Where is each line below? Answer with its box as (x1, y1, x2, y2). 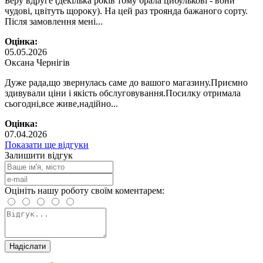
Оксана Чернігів (5, 57, 70, 68)
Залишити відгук (5, 150, 73, 160)
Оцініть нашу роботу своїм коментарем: (5, 185, 164, 195)
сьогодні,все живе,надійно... (5, 98, 118, 109)
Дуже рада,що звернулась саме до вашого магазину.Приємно (5, 77, 248, 87)
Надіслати (9, 241, 46, 251)
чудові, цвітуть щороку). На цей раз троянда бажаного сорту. (5, 5, 248, 16)
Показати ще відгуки (5, 139, 89, 150)
